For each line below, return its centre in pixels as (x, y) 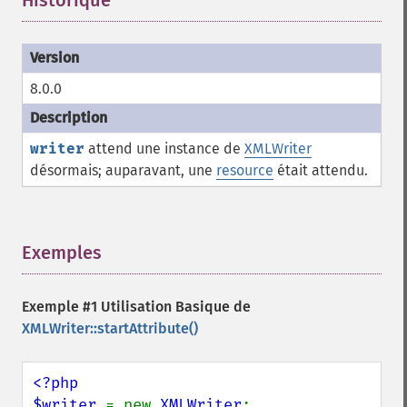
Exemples (62, 253)
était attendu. (321, 170)
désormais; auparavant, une (123, 170)
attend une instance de (164, 149)
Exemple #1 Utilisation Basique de (136, 307)
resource (245, 170)
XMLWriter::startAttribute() (110, 328)
